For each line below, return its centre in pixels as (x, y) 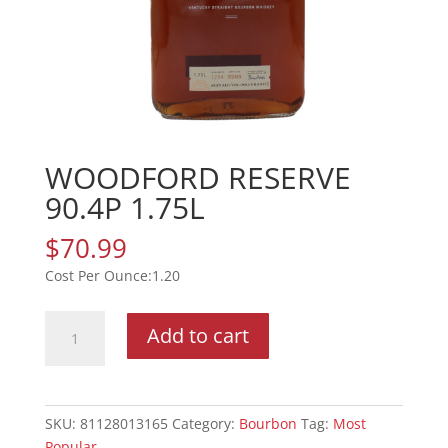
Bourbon (267, 424)
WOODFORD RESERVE (197, 178)
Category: (205, 424)
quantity (71, 414)
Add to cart (197, 336)
